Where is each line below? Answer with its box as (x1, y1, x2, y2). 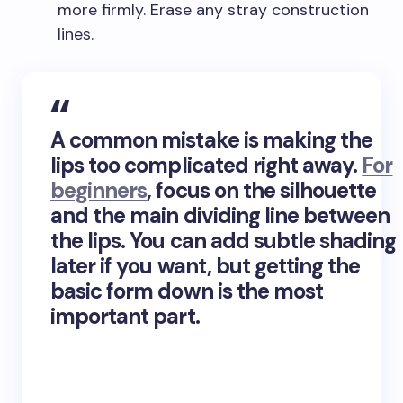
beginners (50, 175, 148, 204)
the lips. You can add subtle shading (50, 226, 397, 255)
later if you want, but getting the (50, 251, 361, 280)
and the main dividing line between (50, 201, 390, 229)
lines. (58, 22, 94, 45)
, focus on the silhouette (147, 175, 377, 204)
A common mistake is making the (50, 125, 373, 154)
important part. (50, 301, 200, 330)
